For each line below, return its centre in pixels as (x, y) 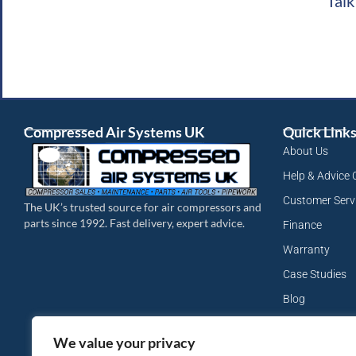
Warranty (306, 250)
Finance (302, 225)
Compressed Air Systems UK (114, 132)
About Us (306, 151)
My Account (312, 324)
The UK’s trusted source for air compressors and (143, 207)
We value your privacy (124, 342)
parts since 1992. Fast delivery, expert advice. (134, 222)
